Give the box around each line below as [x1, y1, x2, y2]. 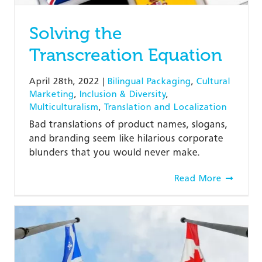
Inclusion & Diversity [79, 88, 166, 99]
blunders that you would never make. [29, 146, 200, 158]
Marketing [29, 88, 74, 99]
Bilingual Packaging [107, 75, 191, 87]
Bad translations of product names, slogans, [29, 118, 227, 130]
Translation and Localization [104, 101, 227, 112]
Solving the [29, 22, 122, 44]
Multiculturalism [29, 101, 99, 112]
